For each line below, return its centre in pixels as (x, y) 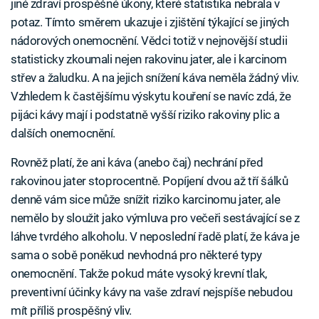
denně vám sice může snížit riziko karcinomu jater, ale (146, 200)
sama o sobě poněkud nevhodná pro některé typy (137, 255)
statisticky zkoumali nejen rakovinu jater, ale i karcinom (149, 59)
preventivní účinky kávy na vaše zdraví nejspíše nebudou (152, 292)
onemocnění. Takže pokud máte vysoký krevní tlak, (139, 274)
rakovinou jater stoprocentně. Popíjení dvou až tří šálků (150, 181)
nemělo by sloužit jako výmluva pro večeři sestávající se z (155, 218)
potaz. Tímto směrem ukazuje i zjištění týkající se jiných (150, 22)
